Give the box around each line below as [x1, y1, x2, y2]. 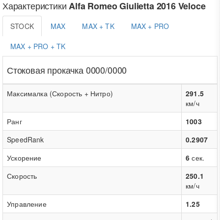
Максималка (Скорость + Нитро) [7, 88, 113, 98]
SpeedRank [7, 135, 44, 144]
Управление [7, 199, 47, 209]
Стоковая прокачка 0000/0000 [7, 63, 127, 76]
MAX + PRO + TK [10, 41, 66, 51]
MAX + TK [82, 21, 114, 31]
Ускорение [7, 153, 42, 163]
